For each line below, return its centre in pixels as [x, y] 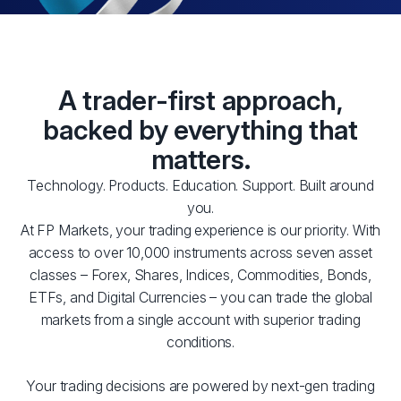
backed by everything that [200, 130]
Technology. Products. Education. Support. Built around [200, 185]
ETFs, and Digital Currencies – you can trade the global [200, 297]
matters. [200, 159]
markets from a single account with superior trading [200, 320]
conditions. [200, 342]
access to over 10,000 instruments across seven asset [200, 252]
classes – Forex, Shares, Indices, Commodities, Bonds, [200, 275]
